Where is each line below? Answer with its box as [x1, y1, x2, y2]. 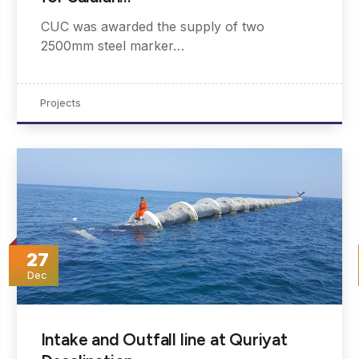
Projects [39, 96, 81, 110]
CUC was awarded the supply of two [40, 18, 264, 35]
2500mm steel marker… [40, 38, 184, 54]
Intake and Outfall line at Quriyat [40, 329, 288, 349]
